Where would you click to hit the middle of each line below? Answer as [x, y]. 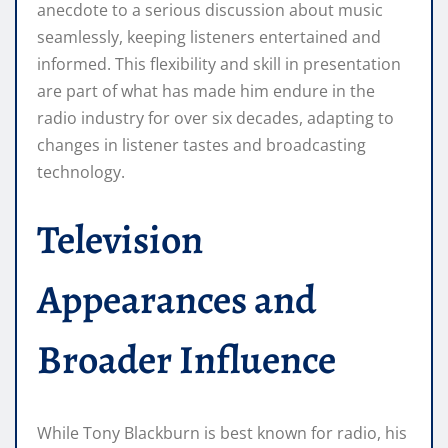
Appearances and [176, 299]
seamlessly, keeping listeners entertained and [209, 36]
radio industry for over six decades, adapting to [215, 117]
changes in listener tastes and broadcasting [201, 144]
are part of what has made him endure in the [206, 90]
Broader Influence [186, 359]
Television [120, 239]
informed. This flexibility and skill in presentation [219, 63]
